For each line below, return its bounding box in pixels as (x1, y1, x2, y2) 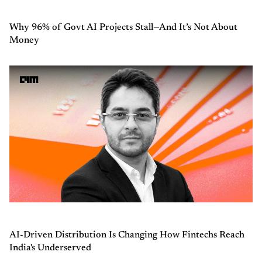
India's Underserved (9, 243, 91, 253)
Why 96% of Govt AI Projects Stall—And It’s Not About (9, 22, 237, 32)
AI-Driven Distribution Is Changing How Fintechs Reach (9, 230, 244, 240)
